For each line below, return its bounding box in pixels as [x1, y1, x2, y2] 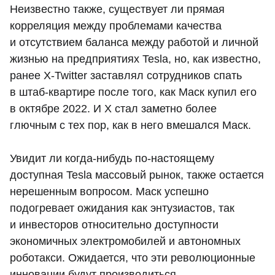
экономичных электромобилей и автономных [10, 234, 241, 247]
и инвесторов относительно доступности [10, 218, 219, 231]
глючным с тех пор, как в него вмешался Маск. [10, 118, 251, 131]
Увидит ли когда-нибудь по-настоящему [10, 152, 214, 165]
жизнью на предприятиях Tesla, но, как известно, [10, 52, 261, 65]
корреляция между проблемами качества [10, 19, 222, 32]
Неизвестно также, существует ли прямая [10, 2, 225, 15]
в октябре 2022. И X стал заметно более [10, 102, 217, 115]
